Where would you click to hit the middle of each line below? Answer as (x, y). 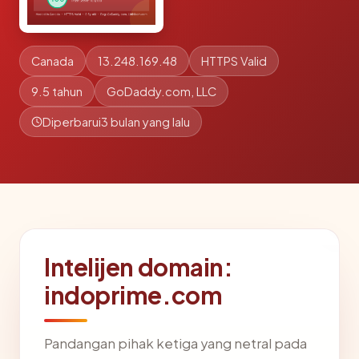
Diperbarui (72, 122)
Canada (52, 61)
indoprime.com (133, 295)
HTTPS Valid (234, 61)
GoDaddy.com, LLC (161, 91)
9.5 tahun (57, 91)
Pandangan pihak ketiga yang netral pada (175, 343)
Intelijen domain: (139, 267)
